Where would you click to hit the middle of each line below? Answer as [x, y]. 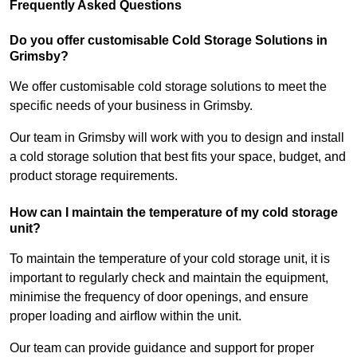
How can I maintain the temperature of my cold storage [174, 213]
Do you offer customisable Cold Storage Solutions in [169, 41]
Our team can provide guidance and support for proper [162, 348]
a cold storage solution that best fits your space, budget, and [178, 157]
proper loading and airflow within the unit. [127, 316]
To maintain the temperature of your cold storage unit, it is [170, 259]
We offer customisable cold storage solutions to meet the [168, 87]
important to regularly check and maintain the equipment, [169, 278]
